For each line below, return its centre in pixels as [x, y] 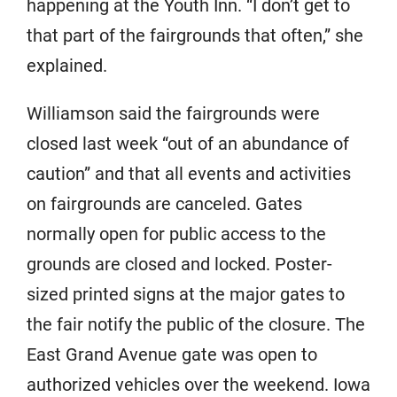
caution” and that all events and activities [189, 174]
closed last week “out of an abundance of [188, 144]
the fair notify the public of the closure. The [196, 325]
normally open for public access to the [176, 234]
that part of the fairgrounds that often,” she [195, 36]
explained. [67, 66]
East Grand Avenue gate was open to [172, 355]
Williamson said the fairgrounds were [173, 114]
